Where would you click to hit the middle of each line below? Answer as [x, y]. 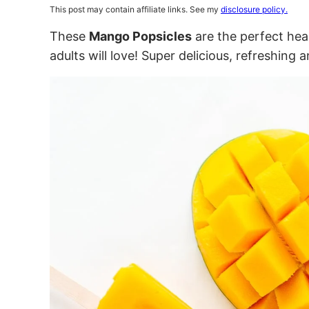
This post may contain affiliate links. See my [135, 9]
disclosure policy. [254, 9]
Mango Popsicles [140, 36]
